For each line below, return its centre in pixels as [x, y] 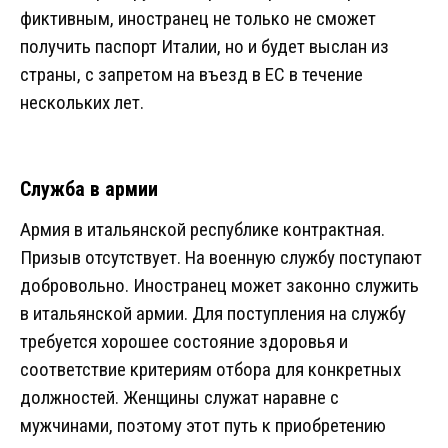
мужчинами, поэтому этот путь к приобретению [203, 426]
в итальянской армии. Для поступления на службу [213, 314]
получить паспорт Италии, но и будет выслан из [204, 47]
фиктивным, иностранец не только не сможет [198, 19]
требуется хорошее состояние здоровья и [184, 342]
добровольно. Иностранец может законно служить [219, 286]
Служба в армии [89, 189]
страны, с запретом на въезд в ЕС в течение [191, 75]
